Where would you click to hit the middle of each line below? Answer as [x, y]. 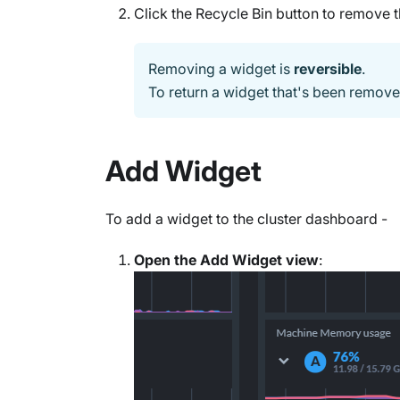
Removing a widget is [221, 69]
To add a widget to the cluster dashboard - [246, 219]
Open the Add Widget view [226, 260]
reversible [328, 69]
